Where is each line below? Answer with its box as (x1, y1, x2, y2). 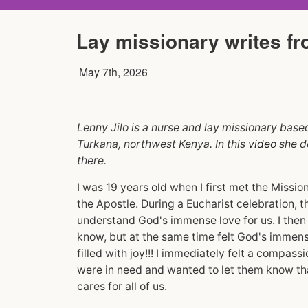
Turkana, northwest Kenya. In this (77, 137, 248, 151)
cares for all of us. (77, 279, 167, 293)
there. (77, 153, 107, 167)
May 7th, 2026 (79, 63, 148, 79)
